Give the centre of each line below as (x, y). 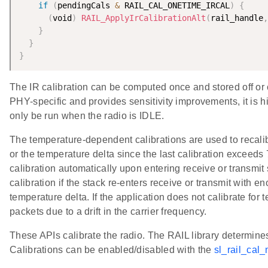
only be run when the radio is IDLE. (87, 116)
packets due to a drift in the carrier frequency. (108, 212)
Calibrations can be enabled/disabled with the (112, 250)
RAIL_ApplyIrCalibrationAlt (144, 18)
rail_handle (237, 18)
